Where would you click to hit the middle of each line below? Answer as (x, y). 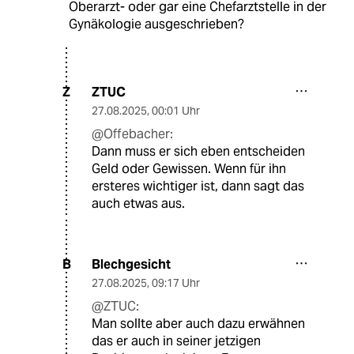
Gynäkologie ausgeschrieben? (156, 24)
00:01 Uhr (176, 110)
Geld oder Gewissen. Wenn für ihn (189, 168)
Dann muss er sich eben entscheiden (198, 151)
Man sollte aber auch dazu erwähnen (198, 323)
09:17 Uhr (176, 282)
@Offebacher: (132, 134)
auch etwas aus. (138, 203)
